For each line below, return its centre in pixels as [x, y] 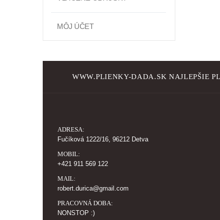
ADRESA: [71, 129]
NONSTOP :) [76, 213]
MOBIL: [69, 154]
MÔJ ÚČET [75, 26]
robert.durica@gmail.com [93, 189]
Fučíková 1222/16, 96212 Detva [103, 139]
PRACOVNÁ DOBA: [85, 203]
